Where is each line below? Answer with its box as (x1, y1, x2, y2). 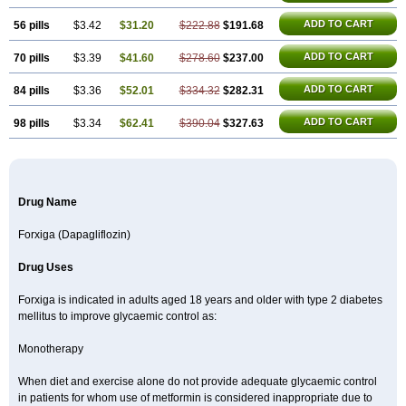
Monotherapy (18, 343, 83, 355)
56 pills (14, 19, 50, 32)
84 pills (14, 84, 50, 97)
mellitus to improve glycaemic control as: (18, 310, 217, 323)
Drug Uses (18, 261, 73, 274)
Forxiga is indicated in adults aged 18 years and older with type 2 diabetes (18, 294, 382, 306)
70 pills (14, 52, 50, 64)
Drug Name (18, 196, 77, 208)
